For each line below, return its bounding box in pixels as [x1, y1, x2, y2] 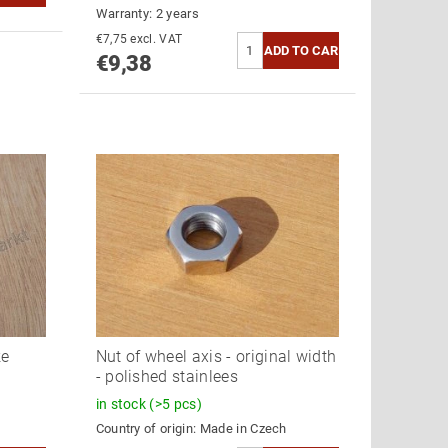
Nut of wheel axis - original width [95, 346, 337, 366]
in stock [95, 395, 150, 412]
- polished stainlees [95, 366, 238, 386]
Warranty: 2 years [95, 6, 199, 22]
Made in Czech [199, 420, 287, 436]
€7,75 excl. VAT [130, 32, 183, 47]
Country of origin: [95, 420, 200, 436]
